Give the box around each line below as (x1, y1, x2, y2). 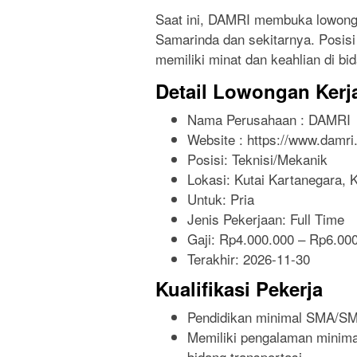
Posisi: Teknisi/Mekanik (187, 149, 328, 170)
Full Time (290, 209, 344, 229)
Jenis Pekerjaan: (187, 209, 290, 229)
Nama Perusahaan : (187, 109, 308, 130)
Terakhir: (187, 249, 243, 269)
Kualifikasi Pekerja (155, 274, 323, 302)
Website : (187, 129, 247, 150)
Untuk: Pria (187, 189, 254, 210)
